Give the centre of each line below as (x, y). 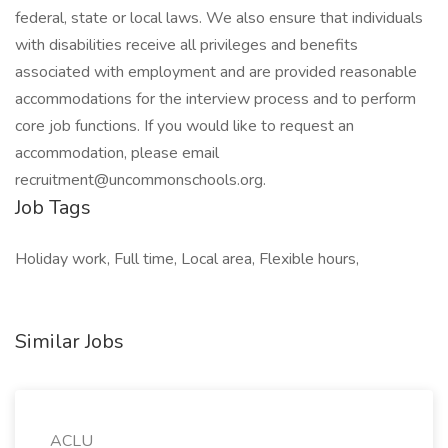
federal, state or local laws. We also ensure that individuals (219, 18)
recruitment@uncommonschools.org (139, 180)
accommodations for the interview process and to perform (215, 99)
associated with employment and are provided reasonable (216, 72)
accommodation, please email (117, 153)
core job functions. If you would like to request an (184, 126)
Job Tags (53, 207)
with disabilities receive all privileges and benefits (186, 45)
